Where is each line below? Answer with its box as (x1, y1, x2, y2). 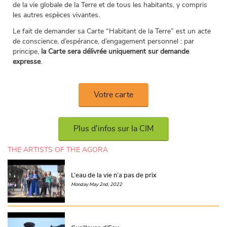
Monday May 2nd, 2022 (71, 182, 123, 187)
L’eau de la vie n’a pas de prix (71, 171, 157, 179)
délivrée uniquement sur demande (83, 48, 189, 56)
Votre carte (94, 91, 133, 99)
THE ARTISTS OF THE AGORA (8, 146, 108, 154)
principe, (13, 48, 41, 56)
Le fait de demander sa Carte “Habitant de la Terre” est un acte (13, 27, 211, 35)
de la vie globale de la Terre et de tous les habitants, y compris (13, 1, 207, 9)
